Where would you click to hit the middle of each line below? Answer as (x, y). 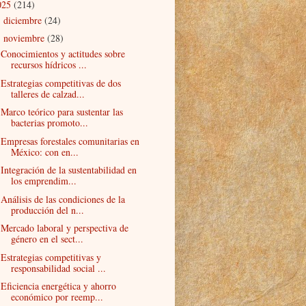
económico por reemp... (57, 297)
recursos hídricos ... (48, 65)
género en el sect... (47, 239)
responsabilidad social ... (58, 268)
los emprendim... (43, 181)
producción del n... (47, 210)
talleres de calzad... (47, 94)
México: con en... (44, 152)
